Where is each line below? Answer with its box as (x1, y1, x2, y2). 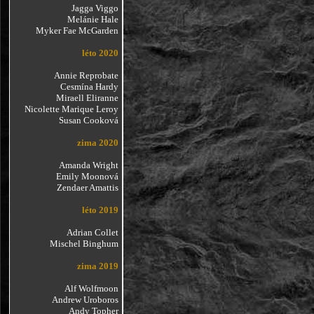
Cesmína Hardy (60, 81, 118, 92)
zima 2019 (76, 261, 118, 271)
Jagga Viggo (71, 3, 118, 13)
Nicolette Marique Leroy (24, 104, 118, 114)
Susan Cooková (58, 115, 118, 125)
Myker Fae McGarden (35, 25, 118, 36)
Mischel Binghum (49, 238, 118, 249)
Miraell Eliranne (55, 93, 118, 103)
